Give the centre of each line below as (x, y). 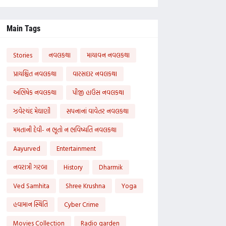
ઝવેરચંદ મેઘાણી (32, 111)
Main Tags (23, 29)
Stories (22, 55)
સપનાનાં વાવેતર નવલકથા (97, 111)
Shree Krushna (85, 186)
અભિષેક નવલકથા (35, 92)
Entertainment (76, 148)
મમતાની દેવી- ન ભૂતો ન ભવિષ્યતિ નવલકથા (65, 130)
